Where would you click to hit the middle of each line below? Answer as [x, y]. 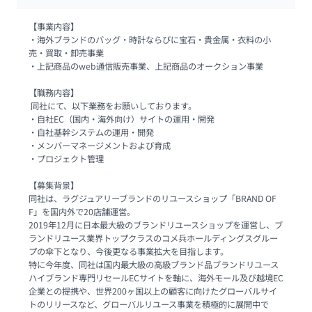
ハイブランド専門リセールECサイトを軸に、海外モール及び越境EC [156, 278]
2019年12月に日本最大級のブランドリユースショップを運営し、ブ [155, 225]
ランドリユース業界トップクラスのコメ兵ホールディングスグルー [153, 238]
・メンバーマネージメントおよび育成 [100, 145]
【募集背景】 [53, 185]
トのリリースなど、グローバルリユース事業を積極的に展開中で [148, 304]
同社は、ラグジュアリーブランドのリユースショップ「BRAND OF [152, 198]
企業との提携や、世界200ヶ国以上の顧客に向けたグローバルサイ [153, 291]
